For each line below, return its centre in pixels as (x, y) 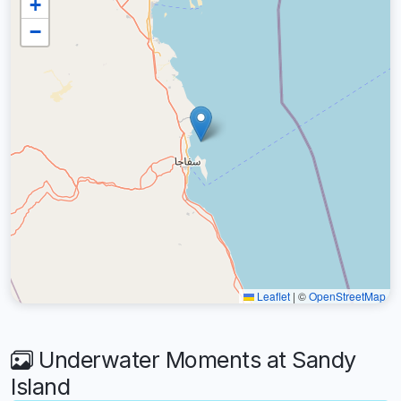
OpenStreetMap (347, 296)
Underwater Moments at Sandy (194, 360)
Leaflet (272, 296)
